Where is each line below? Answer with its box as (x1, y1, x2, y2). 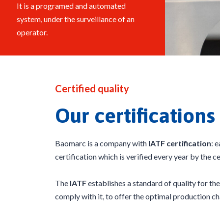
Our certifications (55, 104, 215, 128)
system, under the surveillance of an (16, 14, 135, 24)
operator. (16, 27, 48, 37)
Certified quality (55, 82, 129, 95)
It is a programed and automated (16, 1, 126, 11)
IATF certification (148, 138, 211, 148)
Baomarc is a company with (55, 138, 148, 148)
